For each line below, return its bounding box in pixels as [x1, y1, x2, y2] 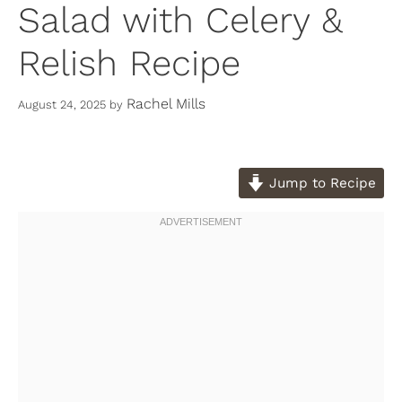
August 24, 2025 [18, 97, 106, 111]
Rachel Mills [127, 94, 205, 112]
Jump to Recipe [265, 174, 376, 191]
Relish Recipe [18, 42, 240, 85]
